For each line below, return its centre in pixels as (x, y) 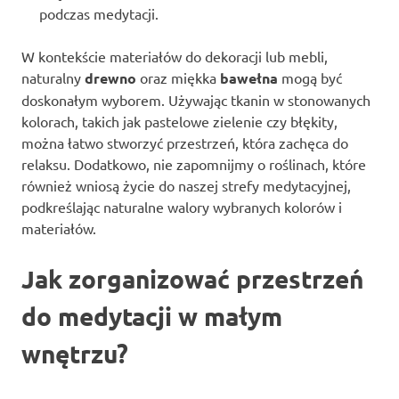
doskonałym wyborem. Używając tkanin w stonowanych (196, 99)
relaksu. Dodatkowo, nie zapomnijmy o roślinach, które (194, 163)
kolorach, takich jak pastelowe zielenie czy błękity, (179, 121)
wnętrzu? (75, 353)
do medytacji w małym (152, 315)
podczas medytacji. (99, 13)
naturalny (53, 77)
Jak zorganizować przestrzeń (192, 278)
